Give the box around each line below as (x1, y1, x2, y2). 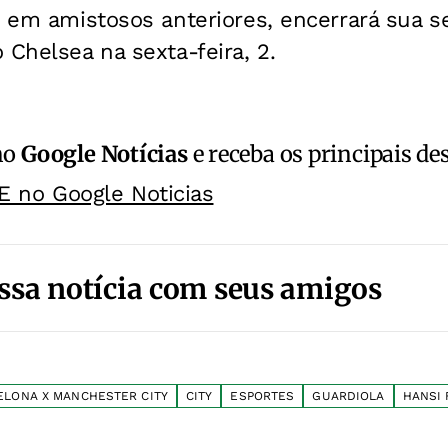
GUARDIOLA (312, 389, 385, 403)
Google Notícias (21, 140, 188, 168)
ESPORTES (230, 389, 295, 403)
